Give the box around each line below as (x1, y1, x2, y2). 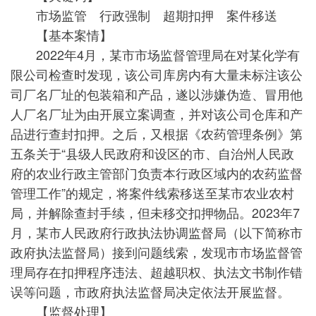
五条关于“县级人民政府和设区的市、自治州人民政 (11, 144, 294, 162)
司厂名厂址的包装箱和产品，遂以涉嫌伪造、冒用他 (11, 85, 303, 103)
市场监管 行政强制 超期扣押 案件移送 (11, 6, 277, 24)
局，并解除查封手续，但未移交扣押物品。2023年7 (11, 203, 300, 221)
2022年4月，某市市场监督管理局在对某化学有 (11, 45, 300, 63)
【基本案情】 (11, 25, 112, 44)
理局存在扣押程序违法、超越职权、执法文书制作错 (11, 262, 303, 281)
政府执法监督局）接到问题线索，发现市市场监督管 (11, 243, 303, 261)
